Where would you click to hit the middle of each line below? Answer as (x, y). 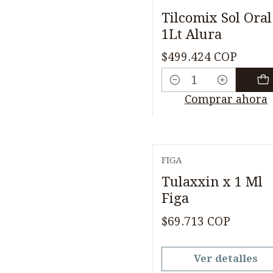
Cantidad (185, 89)
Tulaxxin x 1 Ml (212, 182)
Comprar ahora (226, 99)
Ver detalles (226, 258)
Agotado (195, 172)
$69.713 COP (196, 222)
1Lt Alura (192, 34)
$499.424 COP (199, 57)
